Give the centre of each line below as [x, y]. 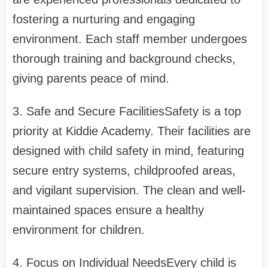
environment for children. [79, 230]
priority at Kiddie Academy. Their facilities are [132, 131]
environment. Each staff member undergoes [130, 39]
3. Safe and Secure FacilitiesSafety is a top [127, 112]
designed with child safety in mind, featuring [128, 151]
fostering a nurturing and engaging [104, 19]
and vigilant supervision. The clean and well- [129, 191]
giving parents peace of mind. [91, 79]
